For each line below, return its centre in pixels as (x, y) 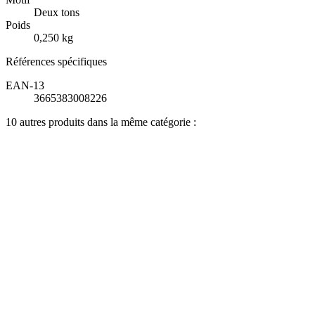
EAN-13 (25, 85)
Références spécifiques (56, 61)
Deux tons (57, 12)
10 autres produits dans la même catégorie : (101, 122)
